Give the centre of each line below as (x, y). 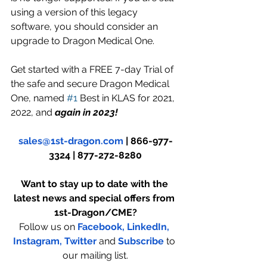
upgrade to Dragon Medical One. (83, 41)
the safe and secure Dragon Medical (91, 83)
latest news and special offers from (95, 198)
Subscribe (141, 241)
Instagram (36, 241)
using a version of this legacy (75, 12)
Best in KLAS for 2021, (127, 98)
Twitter (80, 241)
